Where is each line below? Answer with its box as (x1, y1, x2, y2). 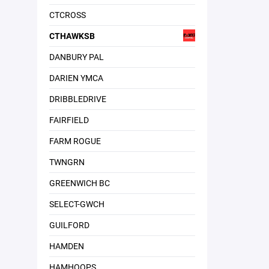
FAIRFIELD (49, 114, 89, 125)
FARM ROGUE (49, 135, 101, 147)
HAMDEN (49, 240, 84, 252)
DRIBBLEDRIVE (49, 93, 106, 104)
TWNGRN (49, 156, 85, 168)
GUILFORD (49, 219, 89, 231)
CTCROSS (49, 9, 86, 20)
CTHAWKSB (49, 30, 95, 41)
